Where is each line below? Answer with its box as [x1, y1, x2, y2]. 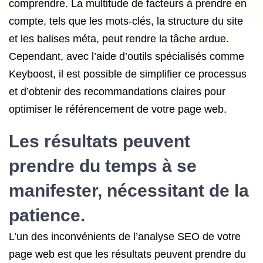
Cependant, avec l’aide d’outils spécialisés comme [9, 50, 244, 62]
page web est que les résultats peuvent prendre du [9, 248, 246, 260]
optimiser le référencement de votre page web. [9, 103, 227, 115]
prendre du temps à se [9, 156, 197, 176]
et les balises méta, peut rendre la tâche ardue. [9, 33, 229, 45]
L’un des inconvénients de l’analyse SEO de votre [9, 231, 241, 242]
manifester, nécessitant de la [9, 181, 249, 200]
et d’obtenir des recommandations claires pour [9, 86, 225, 97]
